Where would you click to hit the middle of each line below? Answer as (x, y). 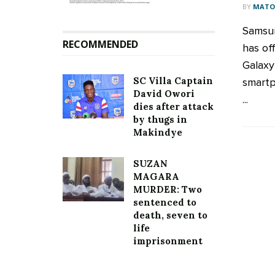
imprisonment (168, 241)
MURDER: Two (168, 190)
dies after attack (173, 107)
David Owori (164, 94)
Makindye (158, 133)
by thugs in (160, 120)
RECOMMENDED (100, 45)
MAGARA (156, 177)
